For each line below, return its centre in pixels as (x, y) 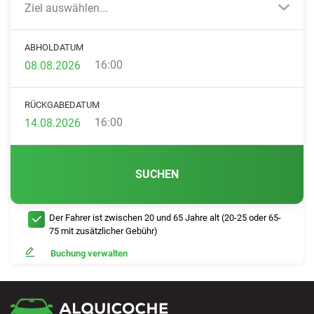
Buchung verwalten (89, 253)
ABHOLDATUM (54, 47)
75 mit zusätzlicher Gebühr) (103, 231)
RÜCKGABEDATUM (62, 105)
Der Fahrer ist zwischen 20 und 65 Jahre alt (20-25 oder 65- (165, 218)
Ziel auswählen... (66, 8)
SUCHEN (157, 174)
